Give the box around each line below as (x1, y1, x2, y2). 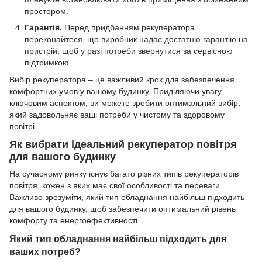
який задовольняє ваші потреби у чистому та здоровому (9, 109, 225, 119)
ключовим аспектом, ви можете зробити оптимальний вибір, (9, 98, 240, 108)
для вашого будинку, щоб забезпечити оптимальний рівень (9, 204, 236, 214)
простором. (25, 6, 68, 16)
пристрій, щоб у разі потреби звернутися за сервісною (25, 46, 233, 56)
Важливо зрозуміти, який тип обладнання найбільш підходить (9, 192, 244, 202)
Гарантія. (25, 23, 62, 33)
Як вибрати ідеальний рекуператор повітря (9, 138, 237, 150)
